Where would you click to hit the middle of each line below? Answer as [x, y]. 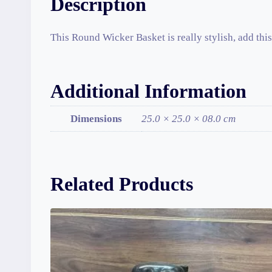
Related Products [122, 184]
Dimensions [96, 119]
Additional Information [148, 91]
